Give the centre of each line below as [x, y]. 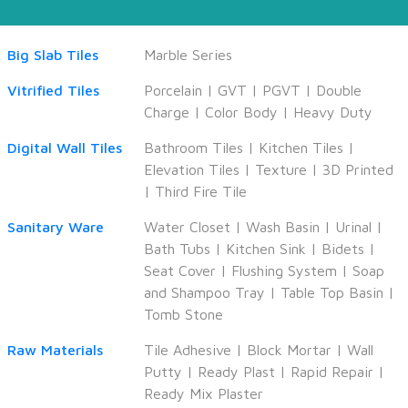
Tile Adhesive [188, 349]
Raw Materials [55, 349]
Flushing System [284, 270]
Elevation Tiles [192, 169]
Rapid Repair [332, 371]
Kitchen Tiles [301, 147]
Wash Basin [283, 226]
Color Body [241, 112]
